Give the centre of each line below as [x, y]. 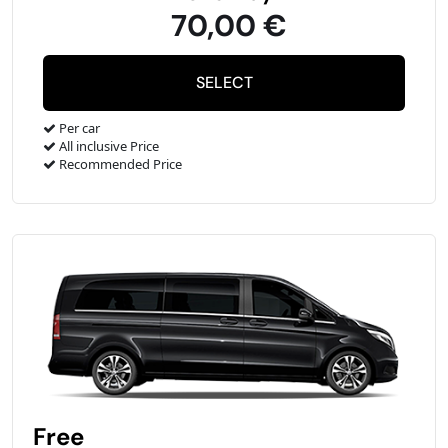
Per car [78, 128]
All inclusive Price [107, 146]
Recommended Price [119, 164]
